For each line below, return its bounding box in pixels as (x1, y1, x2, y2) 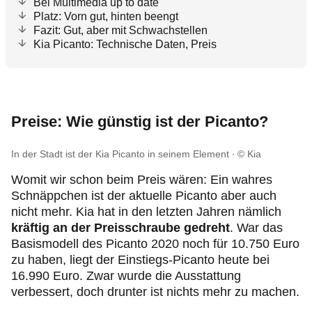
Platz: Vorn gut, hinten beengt (33, 10, 178, 22)
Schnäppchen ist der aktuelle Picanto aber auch (11, 189, 276, 203)
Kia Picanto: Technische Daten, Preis (33, 38, 217, 50)
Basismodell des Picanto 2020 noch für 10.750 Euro (11, 237, 299, 251)
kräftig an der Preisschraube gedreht (11, 221, 230, 235)
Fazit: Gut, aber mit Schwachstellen (33, 24, 208, 36)
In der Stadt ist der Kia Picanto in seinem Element (11, 148, 229, 159)
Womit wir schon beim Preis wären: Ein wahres (11, 173, 272, 187)
